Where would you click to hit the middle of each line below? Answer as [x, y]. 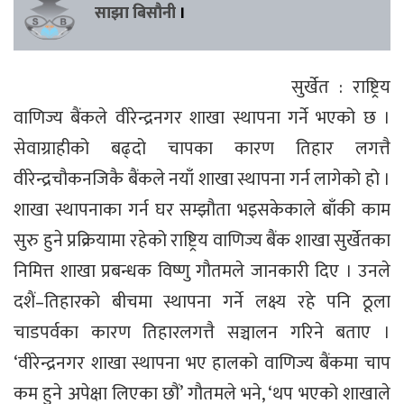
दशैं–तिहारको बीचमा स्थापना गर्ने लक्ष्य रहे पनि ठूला [202, 302]
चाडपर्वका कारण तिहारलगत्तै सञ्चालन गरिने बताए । [202, 332]
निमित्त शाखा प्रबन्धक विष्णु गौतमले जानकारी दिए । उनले [202, 271]
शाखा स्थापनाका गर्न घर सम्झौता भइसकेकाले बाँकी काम [202, 210]
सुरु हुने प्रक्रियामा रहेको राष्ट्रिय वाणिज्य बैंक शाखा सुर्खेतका [202, 240]
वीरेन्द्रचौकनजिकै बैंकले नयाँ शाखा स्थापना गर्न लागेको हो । [202, 179]
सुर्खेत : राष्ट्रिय [341, 87]
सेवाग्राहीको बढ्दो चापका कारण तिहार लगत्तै [202, 148]
